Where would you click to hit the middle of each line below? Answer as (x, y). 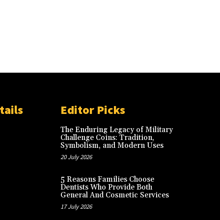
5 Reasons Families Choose (107, 179)
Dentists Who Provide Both (106, 187)
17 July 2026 (76, 206)
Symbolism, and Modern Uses (112, 145)
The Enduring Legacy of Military (116, 130)
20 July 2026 (76, 157)
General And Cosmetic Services (114, 195)
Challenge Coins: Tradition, (107, 137)
